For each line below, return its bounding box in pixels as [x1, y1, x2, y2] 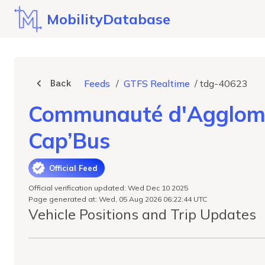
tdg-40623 [200, 77, 248, 89]
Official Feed [49, 163, 98, 173]
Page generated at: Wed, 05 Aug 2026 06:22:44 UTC [28, 195, 207, 203]
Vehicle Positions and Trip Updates [28, 205, 256, 223]
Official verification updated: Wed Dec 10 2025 [28, 183, 188, 192]
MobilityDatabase [47, 10, 171, 28]
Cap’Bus [28, 127, 110, 154]
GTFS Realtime [124, 77, 190, 89]
